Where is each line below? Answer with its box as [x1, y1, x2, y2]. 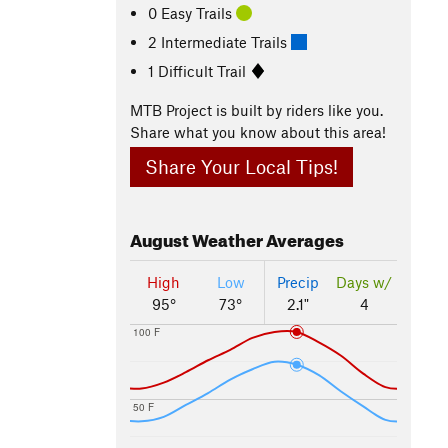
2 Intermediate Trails [148, 32, 292, 51]
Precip [277, 273, 319, 292]
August [130, 224, 189, 252]
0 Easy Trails [148, 3, 237, 22]
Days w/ [336, 273, 392, 292]
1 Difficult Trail [148, 61, 251, 80]
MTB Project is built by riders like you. [130, 101, 383, 119]
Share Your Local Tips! [145, 155, 338, 179]
